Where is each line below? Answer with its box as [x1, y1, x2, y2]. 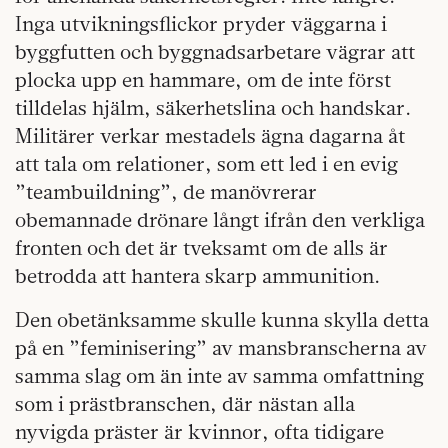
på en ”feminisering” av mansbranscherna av [15, 335, 427, 361]
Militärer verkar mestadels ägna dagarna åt [15, 123, 405, 149]
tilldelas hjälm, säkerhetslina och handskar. [15, 95, 411, 121]
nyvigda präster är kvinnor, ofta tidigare [15, 419, 384, 445]
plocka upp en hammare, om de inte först [15, 67, 391, 93]
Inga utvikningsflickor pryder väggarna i [15, 11, 387, 37]
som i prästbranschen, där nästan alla [15, 391, 355, 417]
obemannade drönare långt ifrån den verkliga [15, 207, 425, 233]
